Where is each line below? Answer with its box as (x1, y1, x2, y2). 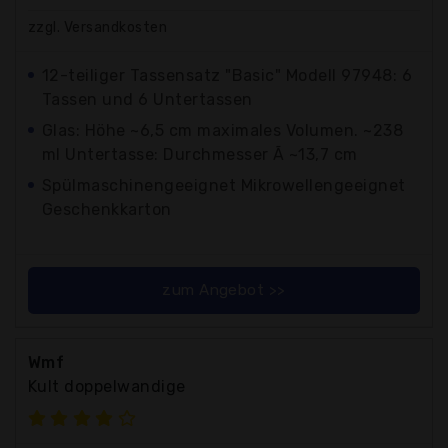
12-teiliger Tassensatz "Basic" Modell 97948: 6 (42, 65, 413, 85)
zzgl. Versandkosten (28, 18, 168, 36)
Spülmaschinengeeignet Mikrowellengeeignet (42, 175, 406, 195)
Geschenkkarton (42, 199, 172, 219)
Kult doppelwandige (28, 376, 186, 396)
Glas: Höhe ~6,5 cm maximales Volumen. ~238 (42, 120, 404, 140)
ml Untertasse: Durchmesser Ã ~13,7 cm (42, 144, 358, 164)
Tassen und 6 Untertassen (42, 89, 253, 109)
